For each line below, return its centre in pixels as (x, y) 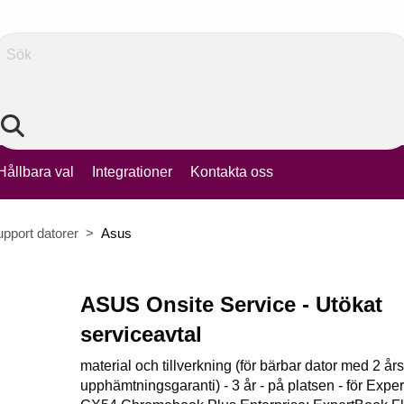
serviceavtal (141, 334)
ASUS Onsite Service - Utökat (231, 304)
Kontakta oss (232, 172)
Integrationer (132, 172)
